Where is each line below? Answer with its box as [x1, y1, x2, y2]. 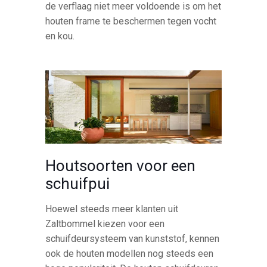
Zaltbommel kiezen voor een [45, 218, 165, 229]
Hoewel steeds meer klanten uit [45, 203, 179, 215]
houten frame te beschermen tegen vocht [45, 15, 217, 27]
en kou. [45, 30, 75, 42]
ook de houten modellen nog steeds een [45, 247, 214, 259]
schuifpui [45, 174, 110, 193]
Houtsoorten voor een [45, 156, 196, 175]
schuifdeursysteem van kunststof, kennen [45, 232, 220, 244]
